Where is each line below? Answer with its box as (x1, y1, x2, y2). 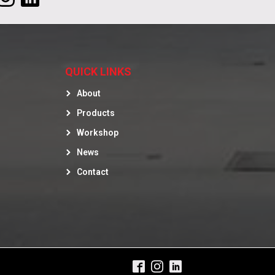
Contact (76, 167, 109, 177)
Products (76, 108, 115, 118)
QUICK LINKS (64, 65, 131, 79)
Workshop (76, 128, 118, 138)
